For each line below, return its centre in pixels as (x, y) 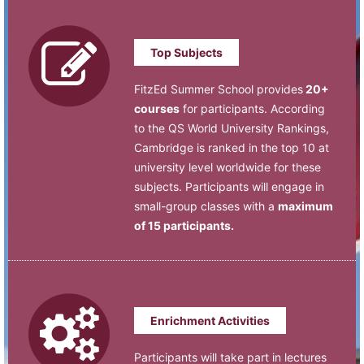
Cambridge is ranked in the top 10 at (232, 147)
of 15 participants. (184, 225)
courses (157, 108)
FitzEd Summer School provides (219, 89)
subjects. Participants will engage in (229, 186)
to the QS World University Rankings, (232, 128)
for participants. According (252, 108)
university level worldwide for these (227, 167)
